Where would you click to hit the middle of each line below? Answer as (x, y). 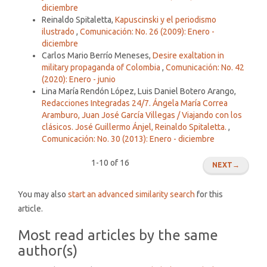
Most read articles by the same (118, 235)
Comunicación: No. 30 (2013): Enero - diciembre (128, 139)
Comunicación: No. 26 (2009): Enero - (147, 31)
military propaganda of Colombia (102, 67)
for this (209, 194)
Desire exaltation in (188, 55)
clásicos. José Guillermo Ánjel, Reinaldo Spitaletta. (135, 127)
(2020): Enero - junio (79, 79)
